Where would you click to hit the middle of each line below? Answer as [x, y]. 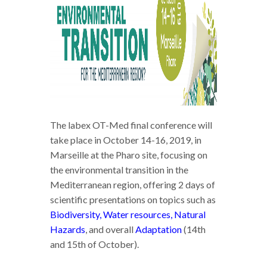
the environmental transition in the [119, 170]
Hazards [68, 229]
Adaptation [159, 229]
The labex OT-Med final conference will [131, 125]
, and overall [110, 229]
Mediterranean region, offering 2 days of [133, 185]
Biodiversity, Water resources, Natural [128, 215]
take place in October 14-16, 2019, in [126, 140]
